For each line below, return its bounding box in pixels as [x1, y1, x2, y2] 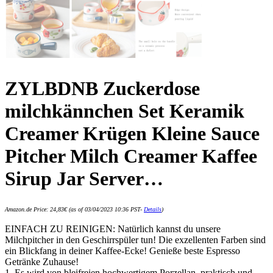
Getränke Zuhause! [5, 257, 79, 268]
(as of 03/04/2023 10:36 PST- [67, 206, 144, 213]
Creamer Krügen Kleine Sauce [5, 122, 260, 144]
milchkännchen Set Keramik [5, 100, 244, 122]
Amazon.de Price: [5, 206, 50, 213]
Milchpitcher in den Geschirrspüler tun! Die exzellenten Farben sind [5, 235, 266, 246]
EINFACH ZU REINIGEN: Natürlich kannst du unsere [5, 224, 221, 235]
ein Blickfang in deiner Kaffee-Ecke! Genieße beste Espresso [5, 246, 240, 257]
